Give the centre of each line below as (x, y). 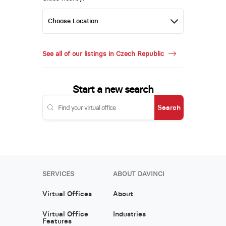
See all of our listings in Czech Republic (104, 53)
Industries (129, 214)
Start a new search (113, 89)
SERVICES (58, 174)
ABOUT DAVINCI (138, 174)
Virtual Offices (67, 193)
